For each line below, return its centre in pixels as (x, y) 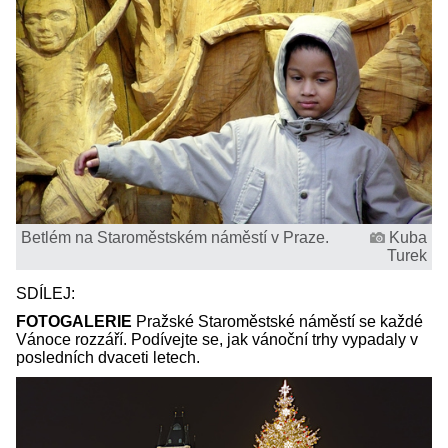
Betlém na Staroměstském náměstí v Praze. (175, 237)
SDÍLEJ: (47, 293)
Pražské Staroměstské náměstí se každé (277, 321)
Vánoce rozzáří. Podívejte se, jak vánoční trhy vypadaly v (217, 339)
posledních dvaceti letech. (108, 357)
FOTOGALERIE (74, 321)
